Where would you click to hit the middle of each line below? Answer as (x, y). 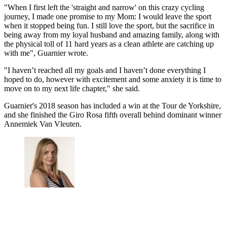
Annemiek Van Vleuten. (43, 124)
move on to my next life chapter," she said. (72, 88)
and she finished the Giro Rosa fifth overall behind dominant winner (113, 115)
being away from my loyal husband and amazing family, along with (112, 34)
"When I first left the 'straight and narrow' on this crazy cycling (104, 7)
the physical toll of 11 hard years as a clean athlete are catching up (109, 44)
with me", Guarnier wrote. (46, 53)
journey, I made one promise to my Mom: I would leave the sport (108, 16)
